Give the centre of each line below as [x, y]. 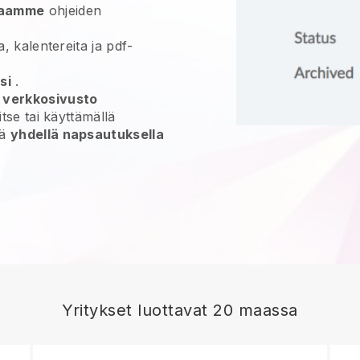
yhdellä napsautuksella [87, 134]
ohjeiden [73, 10]
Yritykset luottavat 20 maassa [180, 310]
